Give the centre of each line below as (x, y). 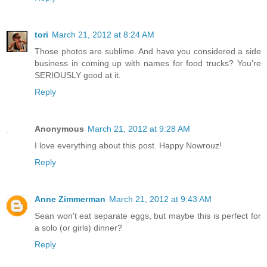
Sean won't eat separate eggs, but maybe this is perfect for (148, 216)
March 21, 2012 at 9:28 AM (139, 129)
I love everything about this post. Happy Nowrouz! (128, 146)
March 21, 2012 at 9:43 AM (160, 199)
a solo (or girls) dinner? (78, 228)
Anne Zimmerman (70, 199)
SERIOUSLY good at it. (78, 75)
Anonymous (59, 129)
